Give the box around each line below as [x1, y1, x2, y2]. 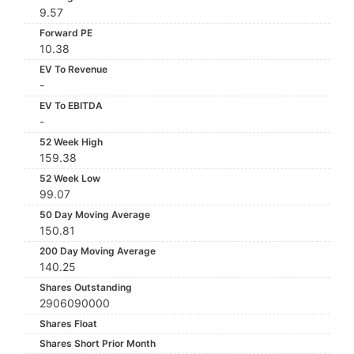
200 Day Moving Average [40, 245, 156, 257]
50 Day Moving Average [40, 209, 150, 220]
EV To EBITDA [40, 100, 103, 111]
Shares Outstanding [40, 281, 132, 293]
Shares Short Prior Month [40, 337, 156, 349]
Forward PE [40, 27, 92, 39]
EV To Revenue [40, 63, 107, 75]
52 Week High [40, 136, 103, 148]
